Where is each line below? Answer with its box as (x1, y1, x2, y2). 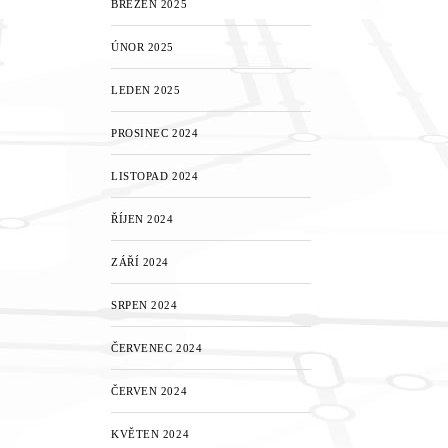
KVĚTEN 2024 (111, 428, 190, 440)
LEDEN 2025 (111, 84, 181, 96)
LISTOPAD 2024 (111, 170, 199, 182)
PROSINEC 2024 (111, 127, 199, 139)
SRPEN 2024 (111, 299, 178, 311)
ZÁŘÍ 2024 (111, 256, 169, 268)
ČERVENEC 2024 (111, 342, 203, 354)
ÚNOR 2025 (111, 41, 174, 53)
